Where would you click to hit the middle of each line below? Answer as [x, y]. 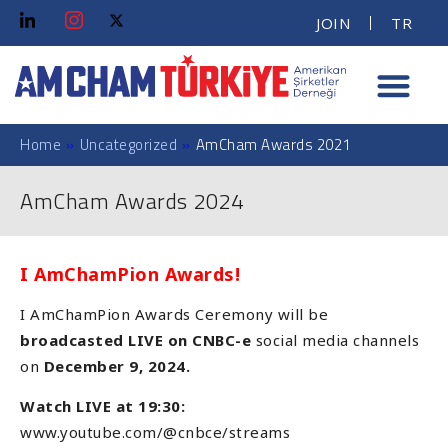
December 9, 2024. [114, 365]
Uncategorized [128, 144]
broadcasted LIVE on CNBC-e [138, 339]
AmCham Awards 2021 [273, 144]
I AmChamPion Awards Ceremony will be [174, 313]
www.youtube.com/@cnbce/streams [155, 431]
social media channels [337, 339]
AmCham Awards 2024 [131, 200]
